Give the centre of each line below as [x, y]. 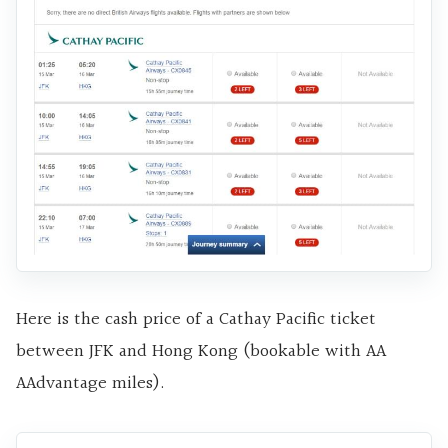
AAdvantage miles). [90, 383]
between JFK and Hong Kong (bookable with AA [201, 351]
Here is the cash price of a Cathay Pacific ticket [196, 319]
